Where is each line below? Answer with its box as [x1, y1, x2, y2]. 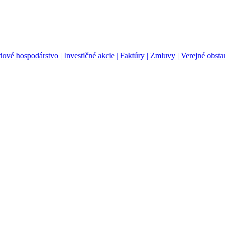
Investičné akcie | [64, 51, 120, 60]
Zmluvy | [150, 51, 181, 60]
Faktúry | [120, 51, 150, 60]
